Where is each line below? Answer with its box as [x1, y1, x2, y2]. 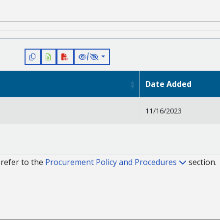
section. [187, 157, 217, 168]
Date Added [145, 78, 192, 89]
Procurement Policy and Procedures [45, 157, 179, 168]
